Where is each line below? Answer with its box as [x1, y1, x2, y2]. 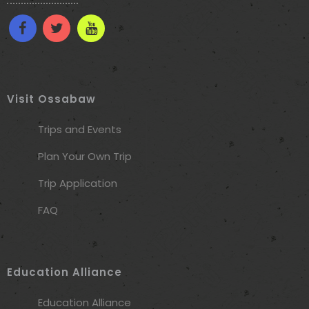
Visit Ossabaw [7, 92, 96, 106]
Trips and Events [38, 122, 121, 137]
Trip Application [38, 176, 117, 190]
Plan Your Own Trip [38, 149, 132, 163]
